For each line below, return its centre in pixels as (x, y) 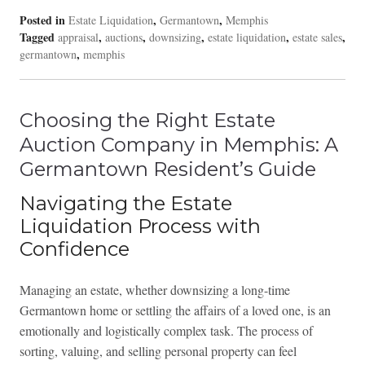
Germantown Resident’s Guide (167, 169)
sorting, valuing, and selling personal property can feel (158, 350)
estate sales (317, 37)
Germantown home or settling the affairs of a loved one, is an (175, 310)
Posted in (44, 20)
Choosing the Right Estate (147, 120)
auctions (123, 37)
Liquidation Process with (140, 226)
